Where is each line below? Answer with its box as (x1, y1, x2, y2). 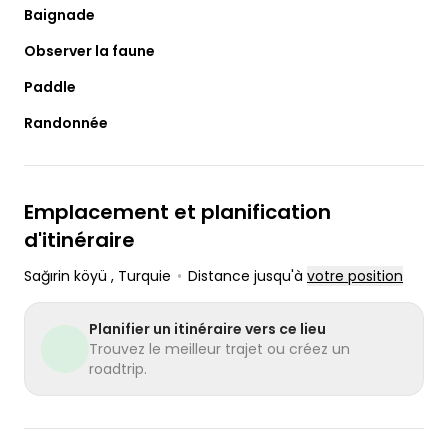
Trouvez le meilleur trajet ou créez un (89, 339, 350, 360)
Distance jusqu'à (188, 266, 307, 287)
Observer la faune (24, 41, 155, 62)
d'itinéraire (24, 226, 135, 255)
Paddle (24, 77, 76, 98)
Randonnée (24, 113, 108, 134)
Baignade (24, 5, 95, 26)
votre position (307, 266, 403, 287)
